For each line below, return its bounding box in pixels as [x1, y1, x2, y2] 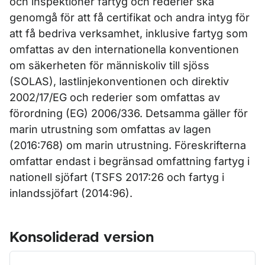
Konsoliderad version [9, 231, 154, 245]
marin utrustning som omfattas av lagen [9, 123, 211, 135]
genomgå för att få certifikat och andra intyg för [9, 11, 250, 24]
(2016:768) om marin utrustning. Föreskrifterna [9, 139, 246, 151]
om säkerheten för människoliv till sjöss [9, 59, 209, 72]
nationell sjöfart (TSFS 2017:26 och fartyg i [9, 171, 224, 183]
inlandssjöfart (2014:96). [9, 187, 132, 199]
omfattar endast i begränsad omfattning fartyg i [9, 155, 250, 167]
